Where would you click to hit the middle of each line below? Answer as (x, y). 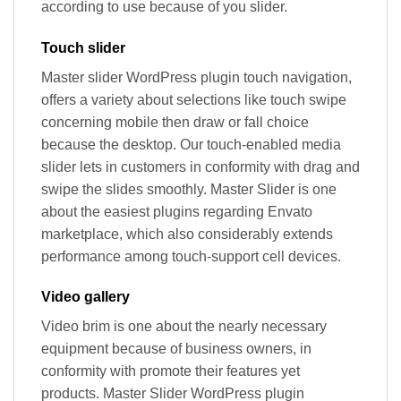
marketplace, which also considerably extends (187, 234)
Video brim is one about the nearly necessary (184, 327)
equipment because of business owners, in (176, 349)
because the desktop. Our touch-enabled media (191, 144)
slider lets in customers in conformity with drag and (200, 166)
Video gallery (85, 297)
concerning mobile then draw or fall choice (175, 122)
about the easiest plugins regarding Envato (177, 211)
